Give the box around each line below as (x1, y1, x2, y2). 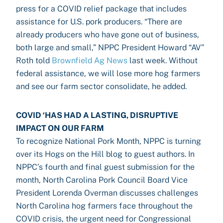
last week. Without (127, 56, 198, 65)
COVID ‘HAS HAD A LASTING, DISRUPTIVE (16, 111, 178, 120)
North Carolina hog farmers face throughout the (16, 201, 193, 211)
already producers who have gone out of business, (16, 30, 199, 39)
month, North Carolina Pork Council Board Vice (16, 175, 188, 185)
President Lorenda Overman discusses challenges (16, 188, 198, 198)
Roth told (16, 56, 52, 65)
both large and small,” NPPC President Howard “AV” (16, 43, 204, 52)
